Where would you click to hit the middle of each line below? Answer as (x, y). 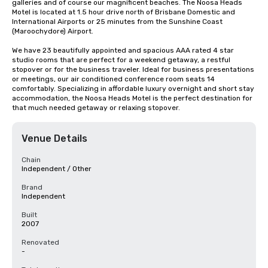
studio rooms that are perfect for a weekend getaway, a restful (121, 60)
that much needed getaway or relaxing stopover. (96, 108)
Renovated (40, 242)
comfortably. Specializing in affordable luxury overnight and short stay (133, 89)
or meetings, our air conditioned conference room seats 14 (113, 79)
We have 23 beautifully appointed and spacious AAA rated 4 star (123, 50)
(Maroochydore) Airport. (53, 31)
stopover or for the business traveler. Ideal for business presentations (133, 69)
